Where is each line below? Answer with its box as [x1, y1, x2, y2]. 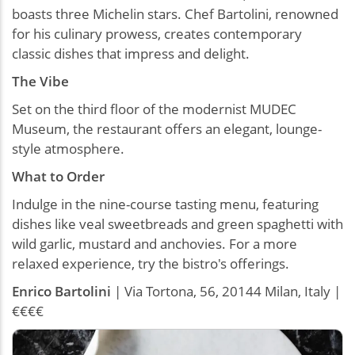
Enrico [12, 282, 52, 301]
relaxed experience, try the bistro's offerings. [12, 254, 289, 273]
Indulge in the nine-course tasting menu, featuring [12, 195, 319, 214]
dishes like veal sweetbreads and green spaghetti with [12, 215, 343, 234]
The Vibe [12, 72, 69, 91]
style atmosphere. [12, 139, 124, 158]
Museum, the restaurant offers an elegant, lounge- [12, 120, 322, 139]
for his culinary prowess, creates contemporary [12, 25, 302, 44]
